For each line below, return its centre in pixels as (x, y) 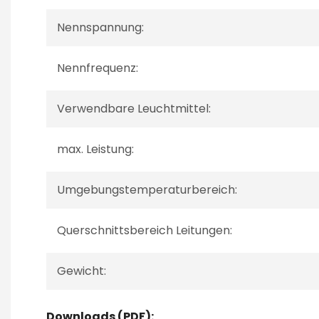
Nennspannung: (100, 27)
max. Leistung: (95, 149)
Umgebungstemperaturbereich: (147, 190)
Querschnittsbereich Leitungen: (145, 230)
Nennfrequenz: (98, 68)
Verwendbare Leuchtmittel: (134, 109)
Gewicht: (82, 271)
